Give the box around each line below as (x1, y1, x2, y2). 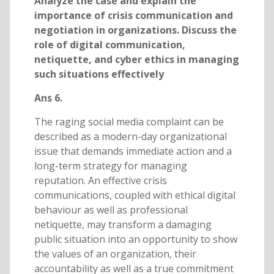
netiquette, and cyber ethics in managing (34, 53, 239, 67)
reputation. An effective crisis (34, 174, 167, 188)
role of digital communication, (34, 38, 185, 52)
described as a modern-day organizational (34, 130, 227, 144)
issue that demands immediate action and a (34, 144, 232, 158)
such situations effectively (34, 67, 164, 81)
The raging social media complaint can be (34, 115, 224, 129)
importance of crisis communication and (34, 9, 233, 23)
